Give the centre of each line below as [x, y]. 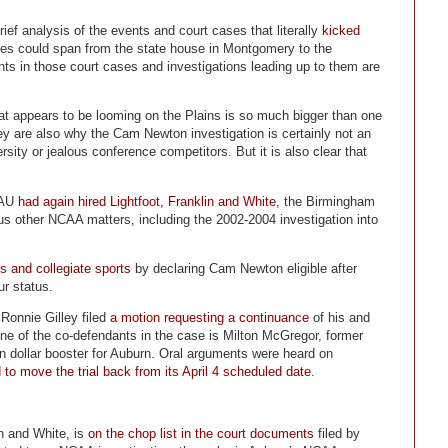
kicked [341, 31]
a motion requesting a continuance [209, 317]
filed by [337, 434]
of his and [339, 317]
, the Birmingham [325, 201]
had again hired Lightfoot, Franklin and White [147, 201]
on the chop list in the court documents [201, 434]
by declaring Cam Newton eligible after [244, 268]
